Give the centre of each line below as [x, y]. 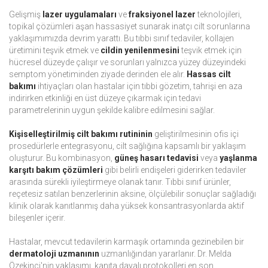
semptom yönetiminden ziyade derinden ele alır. [98, 74]
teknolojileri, [219, 15]
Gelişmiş [26, 15]
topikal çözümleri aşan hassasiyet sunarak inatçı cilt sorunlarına [130, 27]
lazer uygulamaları [80, 15]
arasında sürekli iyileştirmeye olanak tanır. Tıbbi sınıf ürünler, [120, 182]
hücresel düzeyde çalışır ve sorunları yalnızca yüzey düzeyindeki [127, 63]
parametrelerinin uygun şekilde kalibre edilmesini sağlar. [112, 110]
